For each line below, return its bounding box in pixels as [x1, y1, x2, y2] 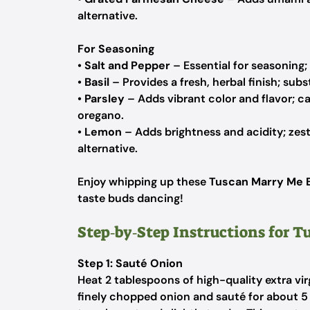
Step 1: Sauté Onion [77, 256, 183, 271]
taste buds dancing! [77, 191, 183, 206]
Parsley [84, 91, 125, 106]
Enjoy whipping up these [77, 174, 209, 189]
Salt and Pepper [84, 58, 170, 73]
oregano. [77, 108, 124, 122]
